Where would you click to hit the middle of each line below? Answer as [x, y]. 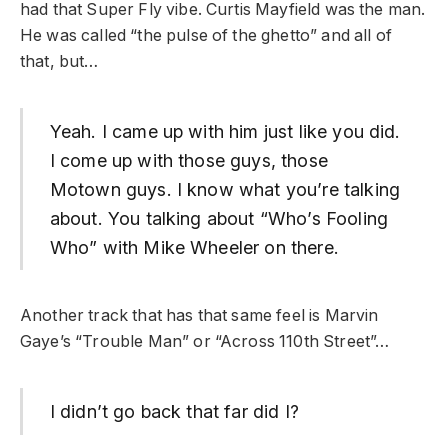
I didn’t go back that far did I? [174, 412]
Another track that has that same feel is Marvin [199, 316]
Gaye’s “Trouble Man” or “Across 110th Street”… [205, 342]
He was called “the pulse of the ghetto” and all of [206, 35]
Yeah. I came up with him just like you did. [225, 131]
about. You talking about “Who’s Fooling [218, 218]
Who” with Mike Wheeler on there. [194, 247]
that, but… [59, 61]
